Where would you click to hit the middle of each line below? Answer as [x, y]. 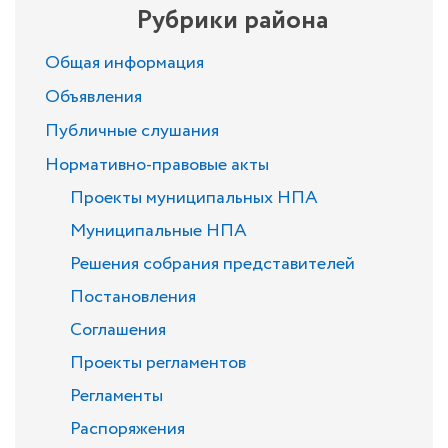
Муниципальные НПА [158, 231]
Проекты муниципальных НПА [194, 198]
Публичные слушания [132, 131]
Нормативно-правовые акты [157, 165]
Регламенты [116, 396]
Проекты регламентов [158, 363]
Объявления [93, 97]
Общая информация [124, 63]
